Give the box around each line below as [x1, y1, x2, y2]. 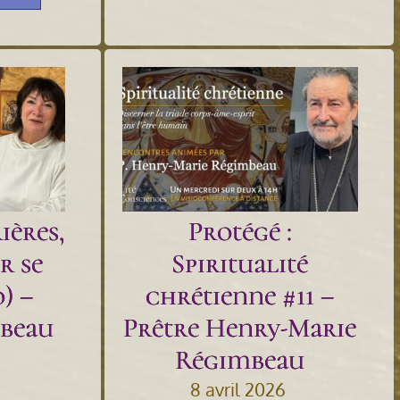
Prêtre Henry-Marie [123, 311, 357, 345]
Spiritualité [171, 246, 309, 280]
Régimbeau [175, 343, 305, 377]
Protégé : [187, 214, 292, 248]
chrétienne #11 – [146, 279, 335, 312]
